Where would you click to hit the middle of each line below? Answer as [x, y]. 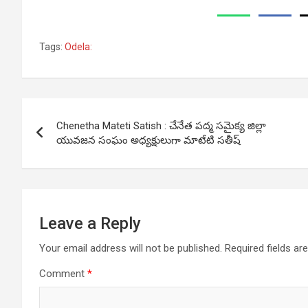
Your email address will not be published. [131, 249]
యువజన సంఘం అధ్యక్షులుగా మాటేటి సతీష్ [148, 141]
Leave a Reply [90, 224]
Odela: [78, 47]
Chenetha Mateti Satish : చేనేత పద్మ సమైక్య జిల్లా [161, 126]
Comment [63, 274]
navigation [73, 140]
